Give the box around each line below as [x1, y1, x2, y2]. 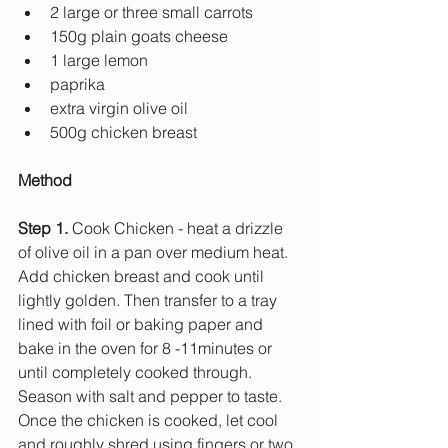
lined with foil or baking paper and [18, 313, 267, 334]
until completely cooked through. [18, 361, 256, 382]
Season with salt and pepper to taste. [18, 385, 286, 406]
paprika [50, 73, 109, 94]
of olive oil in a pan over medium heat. [18, 241, 292, 262]
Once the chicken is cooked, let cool [18, 409, 282, 430]
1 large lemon [50, 49, 148, 70]
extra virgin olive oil [50, 97, 192, 118]
